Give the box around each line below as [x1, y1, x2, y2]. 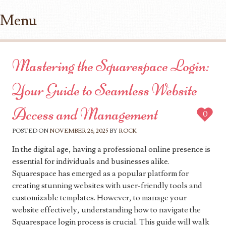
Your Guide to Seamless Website [12, 80, 197, 100]
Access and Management [12, 104, 158, 125]
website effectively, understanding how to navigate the [12, 205, 201, 215]
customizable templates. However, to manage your [12, 193, 187, 203]
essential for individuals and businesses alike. [12, 156, 169, 167]
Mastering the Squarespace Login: [12, 56, 209, 76]
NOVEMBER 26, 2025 [49, 127, 108, 135]
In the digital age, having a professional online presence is [12, 144, 210, 155]
